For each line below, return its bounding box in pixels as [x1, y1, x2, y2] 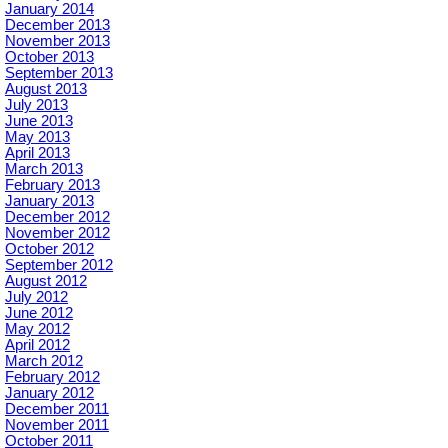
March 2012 [5, 352, 83, 369]
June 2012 [5, 304, 73, 321]
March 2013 [5, 160, 83, 177]
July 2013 [5, 96, 68, 113]
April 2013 [5, 144, 70, 161]
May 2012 [5, 320, 70, 337]
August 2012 [5, 272, 87, 289]
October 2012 [5, 240, 94, 257]
